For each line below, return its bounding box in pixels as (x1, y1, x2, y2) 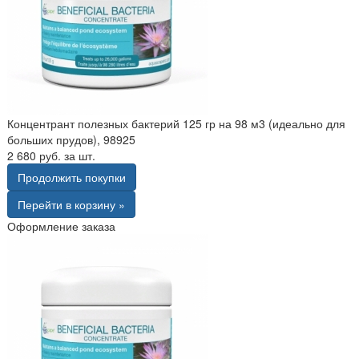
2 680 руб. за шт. (7, 147, 95, 163)
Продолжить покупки (18, 168, 126, 185)
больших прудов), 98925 (7, 131, 135, 147)
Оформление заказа (7, 217, 115, 234)
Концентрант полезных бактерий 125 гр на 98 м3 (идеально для (7, 115, 345, 131)
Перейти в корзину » (18, 196, 125, 212)
